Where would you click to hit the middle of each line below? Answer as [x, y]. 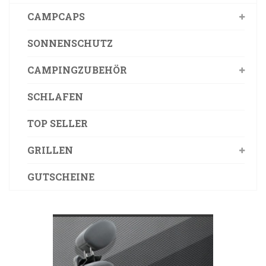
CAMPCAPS [56, 16]
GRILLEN [50, 150]
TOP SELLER [58, 123]
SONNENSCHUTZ [70, 43]
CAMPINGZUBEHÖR [77, 70]
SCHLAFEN [55, 96]
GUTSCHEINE [61, 177]
